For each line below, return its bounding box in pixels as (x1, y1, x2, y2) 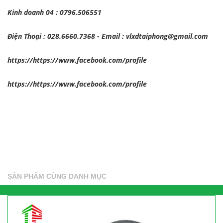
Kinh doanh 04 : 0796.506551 (7, 7, 102, 17)
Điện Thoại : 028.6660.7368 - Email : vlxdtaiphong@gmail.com (7, 31, 208, 41)
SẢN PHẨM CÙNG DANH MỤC (7, 172, 107, 180)
